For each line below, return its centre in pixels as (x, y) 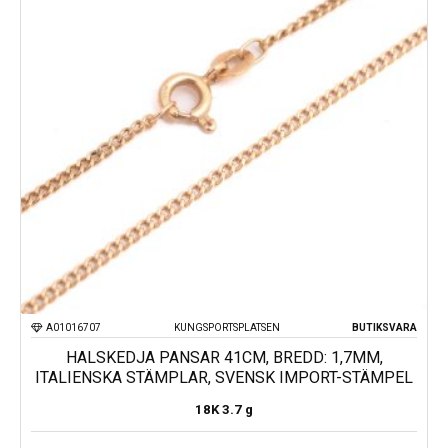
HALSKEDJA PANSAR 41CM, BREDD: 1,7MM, (224, 357)
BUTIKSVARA (384, 327)
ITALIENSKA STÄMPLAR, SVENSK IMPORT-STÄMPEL (224, 377)
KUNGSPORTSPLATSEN (226, 327)
